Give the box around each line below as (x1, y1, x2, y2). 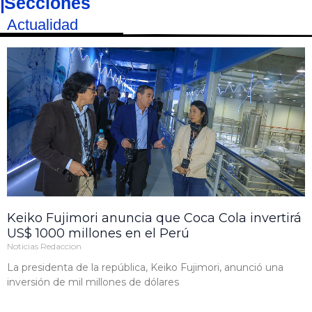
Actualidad (7, 16, 78, 34)
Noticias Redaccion (7, 241, 81, 252)
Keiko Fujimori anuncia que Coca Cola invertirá (7, 210, 302, 226)
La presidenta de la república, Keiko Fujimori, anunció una (7, 261, 283, 274)
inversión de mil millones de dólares (7, 276, 179, 289)
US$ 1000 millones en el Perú (7, 226, 189, 242)
